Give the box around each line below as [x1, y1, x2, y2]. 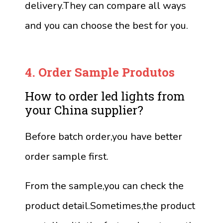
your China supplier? [25, 102, 143, 118]
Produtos [119, 64, 175, 80]
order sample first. [25, 149, 109, 163]
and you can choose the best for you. [25, 18, 188, 32]
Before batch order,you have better [25, 129, 182, 143]
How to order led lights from [25, 88, 185, 104]
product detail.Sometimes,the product [25, 199, 195, 213]
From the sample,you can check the [25, 179, 184, 193]
